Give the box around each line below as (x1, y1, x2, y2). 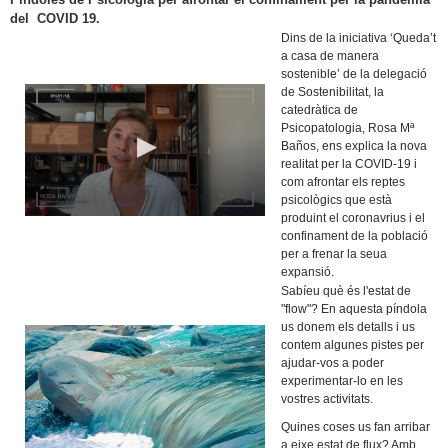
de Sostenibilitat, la (281, 84, 385, 99)
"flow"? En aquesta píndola (281, 301, 428, 316)
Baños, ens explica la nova (281, 138, 428, 153)
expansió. (281, 264, 335, 279)
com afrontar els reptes (281, 174, 406, 189)
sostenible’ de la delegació (281, 66, 428, 81)
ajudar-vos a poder (281, 355, 385, 370)
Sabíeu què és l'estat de (281, 283, 412, 298)
